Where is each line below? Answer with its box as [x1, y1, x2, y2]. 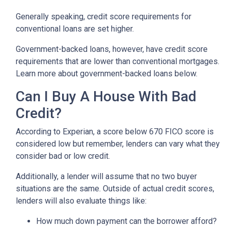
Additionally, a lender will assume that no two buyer [16, 172, 197, 182]
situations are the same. [16, 184, 103, 194]
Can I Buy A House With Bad [16, 88, 196, 105]
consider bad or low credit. [16, 151, 110, 161]
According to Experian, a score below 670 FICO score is [16, 127, 214, 137]
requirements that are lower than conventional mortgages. [16, 56, 219, 67]
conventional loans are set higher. [16, 24, 134, 34]
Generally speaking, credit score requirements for [16, 12, 191, 22]
